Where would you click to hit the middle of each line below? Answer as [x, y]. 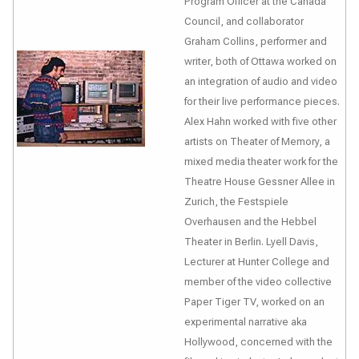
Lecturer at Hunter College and [257, 262]
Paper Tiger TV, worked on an [254, 302]
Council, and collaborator [244, 21]
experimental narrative [238, 322]
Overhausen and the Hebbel [250, 222]
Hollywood [210, 342]
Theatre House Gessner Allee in [260, 182]
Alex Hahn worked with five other [260, 121]
